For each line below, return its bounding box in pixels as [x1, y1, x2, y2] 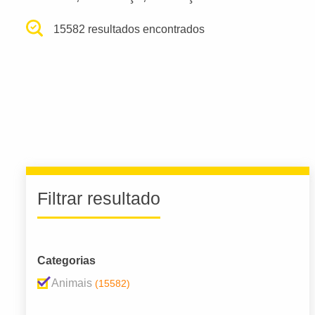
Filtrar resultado [37, 188, 160, 209]
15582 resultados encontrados [53, 23, 205, 35]
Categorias [37, 255, 96, 267]
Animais [51, 277, 92, 290]
